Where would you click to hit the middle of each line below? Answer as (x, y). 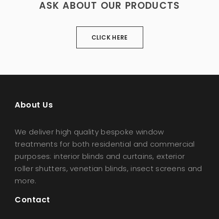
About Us (34, 105)
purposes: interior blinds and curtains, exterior (100, 156)
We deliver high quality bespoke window (89, 132)
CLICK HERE (109, 37)
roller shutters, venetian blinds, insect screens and (109, 168)
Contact (33, 200)
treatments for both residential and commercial (105, 144)
